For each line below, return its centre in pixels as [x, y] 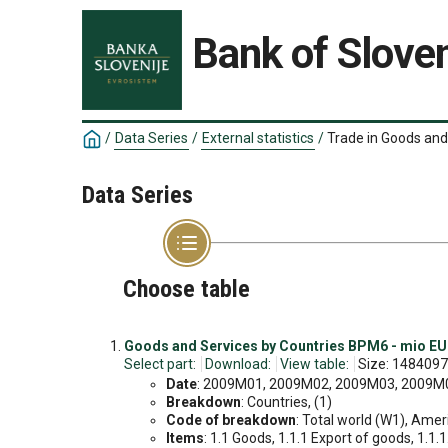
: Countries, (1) [286, 402]
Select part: [160, 364]
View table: [314, 364]
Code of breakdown [231, 420]
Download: [238, 364]
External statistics [258, 138]
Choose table [186, 289]
